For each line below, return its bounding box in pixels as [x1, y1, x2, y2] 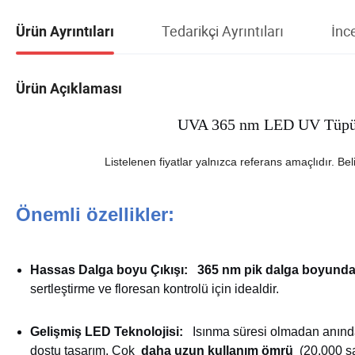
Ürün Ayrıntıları [16, 22, 114, 40]
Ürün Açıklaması [16, 79, 122, 97]
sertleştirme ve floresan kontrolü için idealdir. [30, 281, 279, 296]
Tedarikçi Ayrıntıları [162, 21, 284, 40]
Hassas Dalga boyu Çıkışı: [30, 262, 188, 277]
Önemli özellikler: [16, 203, 174, 225]
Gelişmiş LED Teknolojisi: [30, 324, 183, 338]
